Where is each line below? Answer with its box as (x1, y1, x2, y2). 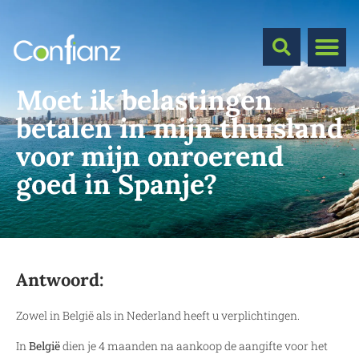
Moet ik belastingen (16, 83, 272, 117)
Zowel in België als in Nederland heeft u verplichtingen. (16, 308, 300, 323)
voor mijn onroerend (16, 139, 284, 173)
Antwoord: (16, 268, 104, 291)
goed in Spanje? (16, 167, 217, 201)
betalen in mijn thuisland (16, 111, 343, 145)
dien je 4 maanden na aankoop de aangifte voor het (60, 338, 328, 354)
